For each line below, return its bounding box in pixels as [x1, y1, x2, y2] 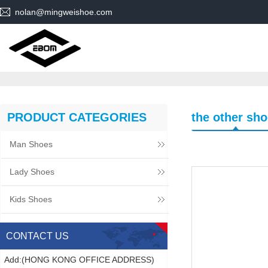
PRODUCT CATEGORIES [7, 111, 147, 124]
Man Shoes [10, 139, 53, 149]
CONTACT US [6, 231, 69, 241]
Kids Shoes [10, 194, 52, 204]
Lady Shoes [10, 167, 54, 176]
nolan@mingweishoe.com [15, 7, 112, 17]
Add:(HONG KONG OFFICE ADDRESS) [4, 255, 154, 264]
